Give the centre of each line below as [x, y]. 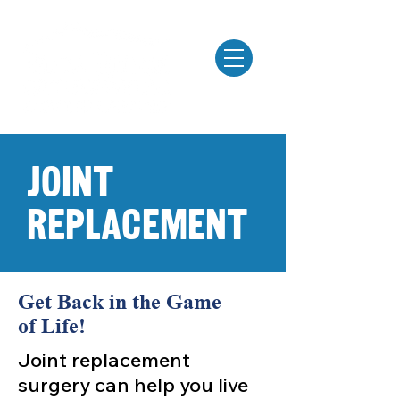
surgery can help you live [133, 385]
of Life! [52, 326]
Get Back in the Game [120, 302]
